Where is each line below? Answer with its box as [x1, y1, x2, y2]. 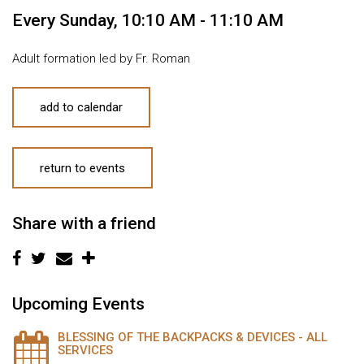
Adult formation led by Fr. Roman [12, 50, 193, 66]
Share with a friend [12, 214, 156, 234]
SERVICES [58, 343, 113, 358]
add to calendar [40, 100, 123, 115]
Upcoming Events [12, 294, 145, 314]
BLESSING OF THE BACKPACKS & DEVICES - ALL [58, 330, 327, 345]
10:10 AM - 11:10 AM [122, 10, 284, 30]
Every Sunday [12, 10, 114, 30]
